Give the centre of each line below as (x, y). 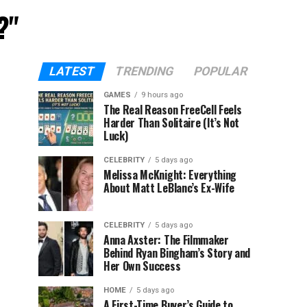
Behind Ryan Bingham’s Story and (177, 253)
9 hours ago (162, 95)
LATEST (72, 71)
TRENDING (144, 71)
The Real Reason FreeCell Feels (173, 110)
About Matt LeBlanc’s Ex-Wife (169, 188)
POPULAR (220, 71)
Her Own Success (142, 266)
